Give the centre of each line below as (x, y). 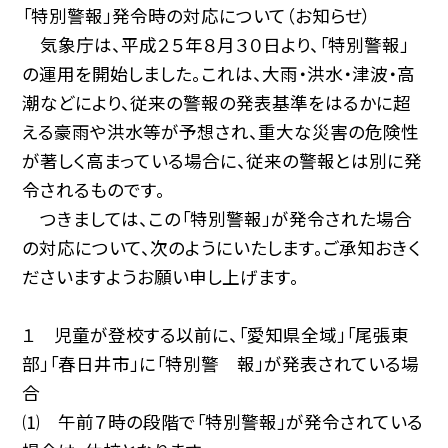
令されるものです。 (94, 190)
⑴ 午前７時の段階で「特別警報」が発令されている (223, 422)
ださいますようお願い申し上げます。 (161, 277)
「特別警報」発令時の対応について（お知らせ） (197, 16)
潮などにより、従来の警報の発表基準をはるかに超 (217, 103)
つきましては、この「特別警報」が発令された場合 (217, 219)
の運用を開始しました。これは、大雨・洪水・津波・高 (219, 74)
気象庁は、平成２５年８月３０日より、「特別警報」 (216, 45)
